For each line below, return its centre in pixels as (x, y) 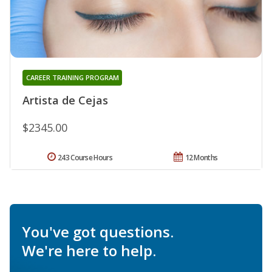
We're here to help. (89, 250)
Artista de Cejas (65, 100)
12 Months (201, 157)
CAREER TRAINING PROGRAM (72, 77)
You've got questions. (98, 231)
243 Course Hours (85, 157)
